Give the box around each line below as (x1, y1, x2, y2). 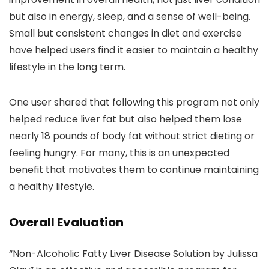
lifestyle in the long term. (9, 60, 125, 74)
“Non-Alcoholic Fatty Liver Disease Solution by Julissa (9, 247, 258, 261)
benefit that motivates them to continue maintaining (9, 163, 259, 177)
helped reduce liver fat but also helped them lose (9, 112, 242, 127)
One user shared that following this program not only (9, 95, 259, 110)
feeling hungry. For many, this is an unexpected (9, 146, 229, 160)
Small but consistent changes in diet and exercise (9, 26, 242, 41)
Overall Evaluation (9, 214, 124, 231)
